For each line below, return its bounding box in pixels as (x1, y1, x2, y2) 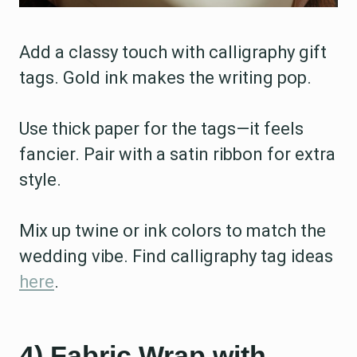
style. (19, 170, 61, 190)
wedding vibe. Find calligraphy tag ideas (19, 246, 333, 267)
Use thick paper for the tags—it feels (19, 119, 304, 139)
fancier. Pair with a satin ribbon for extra (19, 144, 335, 165)
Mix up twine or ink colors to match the (19, 221, 326, 241)
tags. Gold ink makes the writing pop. (19, 68, 312, 88)
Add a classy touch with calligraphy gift (19, 42, 327, 63)
